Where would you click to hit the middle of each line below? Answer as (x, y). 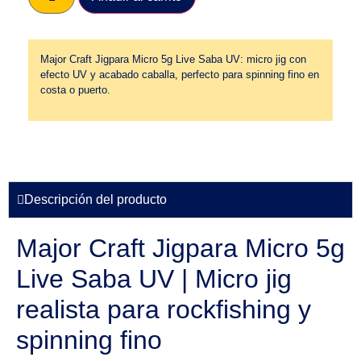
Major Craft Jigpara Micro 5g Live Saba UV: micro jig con (173, 59)
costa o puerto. (75, 89)
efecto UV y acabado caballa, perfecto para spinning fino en (180, 74)
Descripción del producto (95, 200)
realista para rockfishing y (164, 310)
